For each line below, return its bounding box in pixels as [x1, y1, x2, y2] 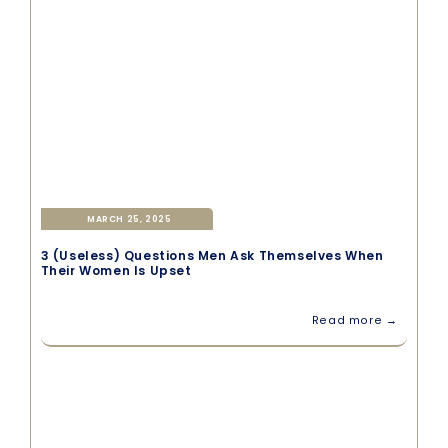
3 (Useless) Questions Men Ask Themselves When [40, 246, 384, 264]
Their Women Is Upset [40, 261, 192, 279]
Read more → [311, 312, 398, 328]
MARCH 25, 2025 [87, 212, 172, 225]
